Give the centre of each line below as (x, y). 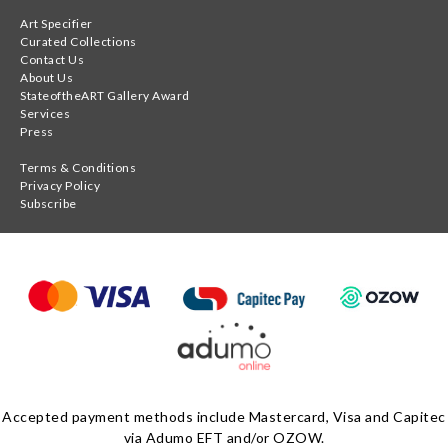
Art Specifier (56, 24)
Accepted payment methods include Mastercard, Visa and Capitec (224, 417)
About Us (46, 78)
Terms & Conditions (78, 168)
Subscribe (48, 204)
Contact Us (52, 60)
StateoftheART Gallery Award (105, 96)
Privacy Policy (60, 186)
